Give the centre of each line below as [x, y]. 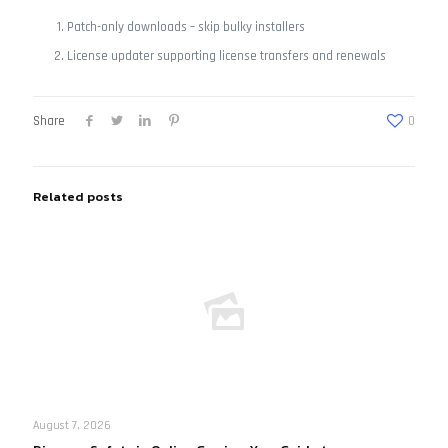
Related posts [78, 196]
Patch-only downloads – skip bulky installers [185, 27]
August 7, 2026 [72, 425]
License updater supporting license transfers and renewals [226, 56]
